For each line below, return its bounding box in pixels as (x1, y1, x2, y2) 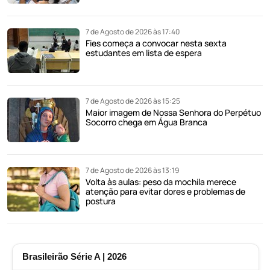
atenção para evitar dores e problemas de (86, 185, 245, 197)
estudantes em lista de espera (86, 46, 202, 58)
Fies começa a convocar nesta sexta (86, 37, 227, 49)
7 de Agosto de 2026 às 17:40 (86, 26, 180, 37)
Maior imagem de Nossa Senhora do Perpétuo (86, 106, 261, 118)
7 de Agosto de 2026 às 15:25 (86, 95, 180, 106)
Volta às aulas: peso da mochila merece (86, 175, 236, 187)
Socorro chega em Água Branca (86, 116, 207, 128)
